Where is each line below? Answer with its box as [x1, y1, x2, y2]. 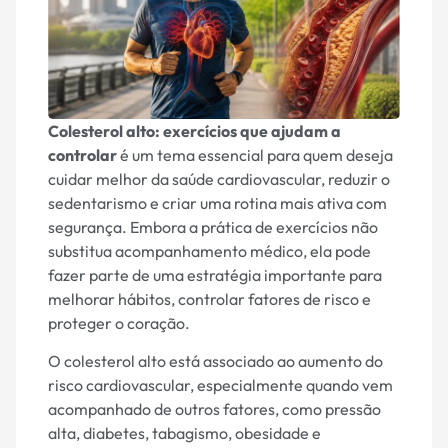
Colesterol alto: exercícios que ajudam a [48, 120, 341, 141]
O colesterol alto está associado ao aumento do [48, 351, 383, 372]
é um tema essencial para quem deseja [117, 144, 393, 165]
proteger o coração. [48, 312, 190, 333]
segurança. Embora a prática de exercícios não [48, 216, 378, 237]
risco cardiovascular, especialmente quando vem [48, 375, 393, 396]
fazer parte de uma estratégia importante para [48, 264, 382, 285]
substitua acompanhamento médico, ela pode [48, 240, 371, 261]
